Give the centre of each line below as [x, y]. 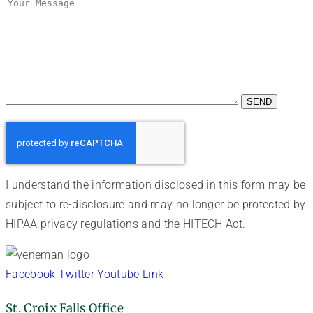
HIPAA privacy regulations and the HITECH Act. [126, 224]
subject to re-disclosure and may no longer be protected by [156, 204]
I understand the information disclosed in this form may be [156, 184]
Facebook [31, 274]
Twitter [77, 274]
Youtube [118, 274]
